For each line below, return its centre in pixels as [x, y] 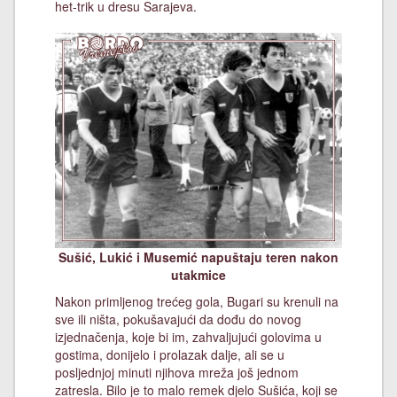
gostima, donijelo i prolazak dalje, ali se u [170, 354]
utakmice [198, 274]
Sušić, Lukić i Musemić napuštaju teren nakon [198, 257]
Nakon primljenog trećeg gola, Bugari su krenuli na [197, 301]
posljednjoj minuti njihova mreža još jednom [177, 372]
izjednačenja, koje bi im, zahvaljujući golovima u [188, 336]
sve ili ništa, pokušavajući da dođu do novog [178, 319]
